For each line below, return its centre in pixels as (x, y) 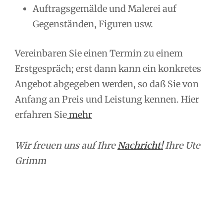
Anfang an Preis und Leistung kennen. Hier (107, 99)
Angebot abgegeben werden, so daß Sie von (107, 84)
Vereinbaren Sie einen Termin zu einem (99, 53)
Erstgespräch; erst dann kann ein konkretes (108, 68)
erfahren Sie (41, 114)
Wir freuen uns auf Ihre (66, 146)
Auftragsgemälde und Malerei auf (105, 8)
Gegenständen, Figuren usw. (93, 24)
